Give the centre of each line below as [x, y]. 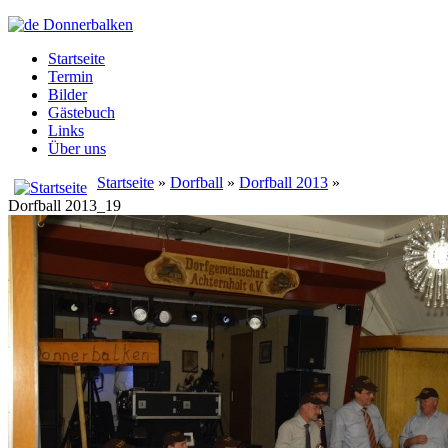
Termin [70, 76]
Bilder [67, 94]
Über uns [77, 148]
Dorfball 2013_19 [64, 205]
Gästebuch [81, 112]
